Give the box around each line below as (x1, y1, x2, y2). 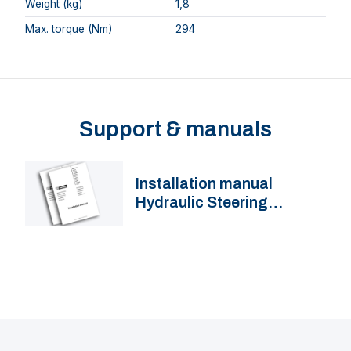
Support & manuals (79, 117, 272, 141)
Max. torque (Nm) (25, 22, 112, 35)
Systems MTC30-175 (136, 213, 287, 230)
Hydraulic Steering (136, 194, 269, 212)
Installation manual (136, 175, 273, 193)
